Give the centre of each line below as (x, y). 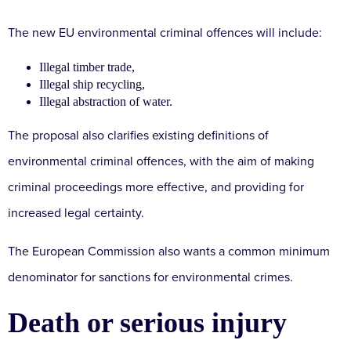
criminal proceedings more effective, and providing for (156, 188)
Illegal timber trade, (87, 67)
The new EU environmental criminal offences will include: (165, 33)
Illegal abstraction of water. (106, 102)
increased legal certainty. (76, 213)
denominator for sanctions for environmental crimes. (150, 278)
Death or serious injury (147, 323)
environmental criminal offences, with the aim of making (161, 162)
